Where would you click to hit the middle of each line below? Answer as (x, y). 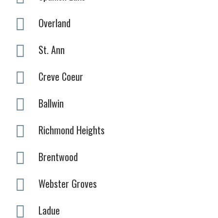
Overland (54, 23)
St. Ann (52, 49)
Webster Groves (68, 183)
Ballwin (51, 103)
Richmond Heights (72, 130)
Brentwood (58, 156)
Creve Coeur (61, 76)
